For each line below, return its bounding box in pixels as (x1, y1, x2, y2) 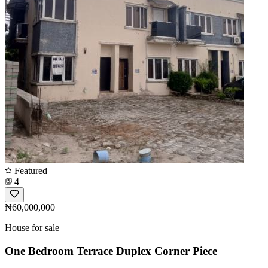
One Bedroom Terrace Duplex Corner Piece (5, 244, 217, 257)
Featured (12, 165, 47, 176)
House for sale (5, 222, 59, 233)
